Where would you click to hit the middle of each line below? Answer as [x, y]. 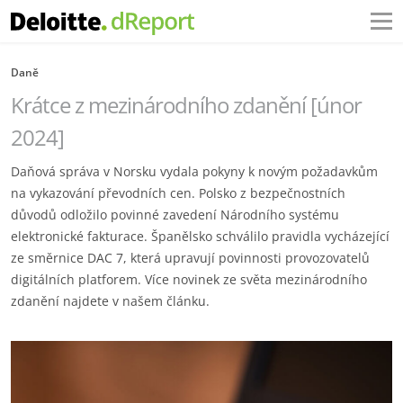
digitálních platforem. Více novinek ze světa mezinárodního [189, 279]
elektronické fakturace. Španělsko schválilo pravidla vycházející [200, 236]
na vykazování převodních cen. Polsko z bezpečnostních [178, 193]
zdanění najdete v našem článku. [110, 301]
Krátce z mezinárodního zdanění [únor [186, 105]
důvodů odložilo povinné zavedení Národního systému [175, 215]
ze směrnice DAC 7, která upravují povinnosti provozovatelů [190, 258]
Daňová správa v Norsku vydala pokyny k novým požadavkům [194, 171]
